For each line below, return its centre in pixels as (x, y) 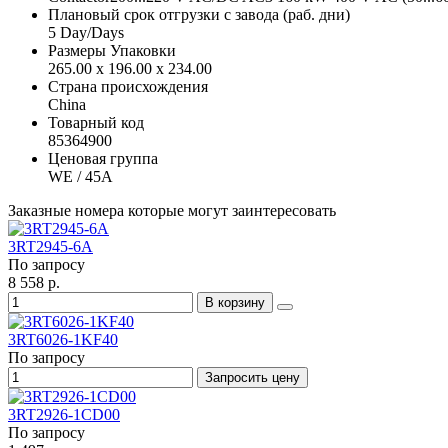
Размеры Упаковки (112, 51)
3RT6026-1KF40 (63, 340)
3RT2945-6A (50, 247)
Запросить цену (252, 378)
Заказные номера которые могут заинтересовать (172, 211)
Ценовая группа (103, 159)
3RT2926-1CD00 (64, 415)
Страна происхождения (128, 87)
